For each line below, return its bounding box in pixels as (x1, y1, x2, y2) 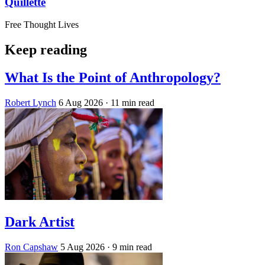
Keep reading (5, 42, 87, 58)
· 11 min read (105, 97, 154, 108)
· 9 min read (107, 241, 152, 252)
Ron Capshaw (5, 241, 58, 252)
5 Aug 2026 (60, 241, 105, 252)
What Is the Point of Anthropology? (5, 70, 221, 86)
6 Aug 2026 (59, 97, 103, 108)
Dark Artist (5, 214, 75, 230)
